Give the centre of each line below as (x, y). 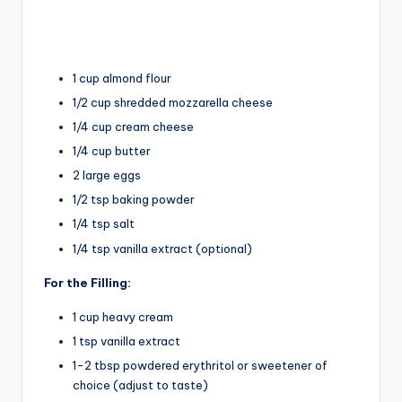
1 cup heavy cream (123, 316)
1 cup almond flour (122, 78)
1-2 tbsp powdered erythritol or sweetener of (200, 365)
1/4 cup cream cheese (133, 127)
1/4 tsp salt (104, 224)
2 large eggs (107, 175)
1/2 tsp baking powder (134, 200)
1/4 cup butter (112, 151)
